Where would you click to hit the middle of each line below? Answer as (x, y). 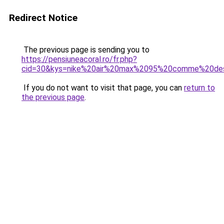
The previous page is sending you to (85, 50)
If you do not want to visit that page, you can (103, 88)
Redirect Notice (43, 18)
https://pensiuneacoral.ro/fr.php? (79, 59)
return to (199, 88)
